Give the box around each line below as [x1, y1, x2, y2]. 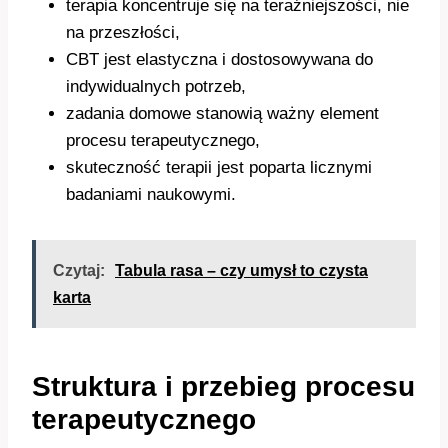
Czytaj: [53, 262, 105, 280]
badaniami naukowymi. [66, 185, 236, 205]
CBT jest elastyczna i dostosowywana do [66, 50, 373, 70]
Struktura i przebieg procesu [32, 371, 415, 403]
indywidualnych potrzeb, [66, 77, 246, 97]
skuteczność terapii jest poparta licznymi [66, 158, 372, 178]
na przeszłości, [66, 23, 180, 43]
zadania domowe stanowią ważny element [66, 104, 379, 124]
